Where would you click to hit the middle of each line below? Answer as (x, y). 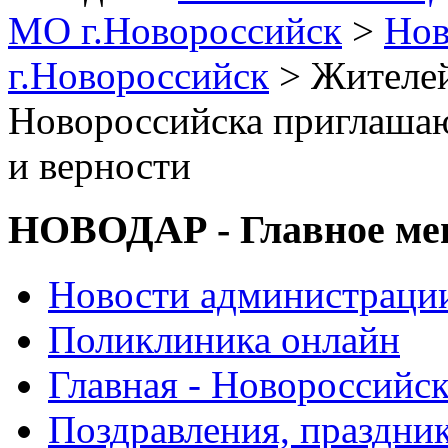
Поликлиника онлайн (224, 340)
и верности (99, 165)
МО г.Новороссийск (175, 30)
